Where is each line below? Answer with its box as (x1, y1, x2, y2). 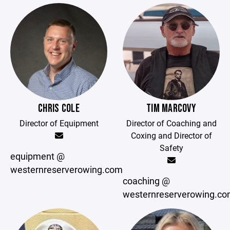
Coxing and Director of (130, 130, 212, 141)
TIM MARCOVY (146, 102, 197, 116)
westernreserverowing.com (10, 163, 123, 176)
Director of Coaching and (126, 118, 217, 128)
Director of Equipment (19, 118, 99, 128)
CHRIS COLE (38, 102, 80, 116)
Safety (159, 142, 183, 153)
